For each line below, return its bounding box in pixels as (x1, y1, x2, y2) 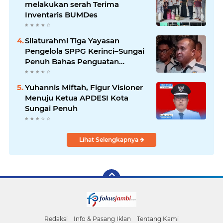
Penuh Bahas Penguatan (25, 57, 119, 66)
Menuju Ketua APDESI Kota (25, 93, 128, 103)
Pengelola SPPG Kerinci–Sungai (25, 46, 144, 56)
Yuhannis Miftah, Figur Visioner (25, 83, 143, 92)
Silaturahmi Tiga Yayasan (25, 36, 119, 45)
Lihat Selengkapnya (79, 136, 140, 143)
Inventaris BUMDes (25, 10, 98, 19)
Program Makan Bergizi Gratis (25, 67, 139, 77)
